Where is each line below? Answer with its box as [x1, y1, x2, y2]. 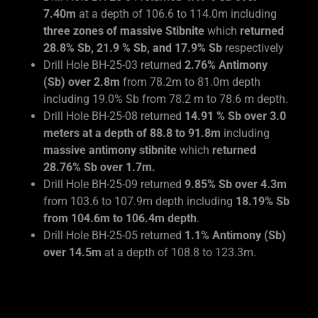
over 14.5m [43, 246, 104, 259]
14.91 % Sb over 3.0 [184, 109, 286, 123]
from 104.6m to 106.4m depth [43, 212, 197, 225]
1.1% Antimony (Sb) [184, 229, 286, 242]
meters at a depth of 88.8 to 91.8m [43, 126, 221, 140]
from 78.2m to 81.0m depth [122, 75, 261, 89]
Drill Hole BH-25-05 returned [43, 229, 185, 242]
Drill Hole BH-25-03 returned [43, 58, 185, 72]
